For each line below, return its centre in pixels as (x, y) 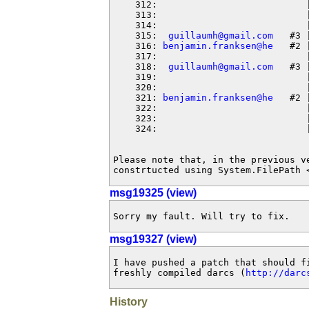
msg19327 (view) (153, 239)
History (129, 302)
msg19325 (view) (153, 193)
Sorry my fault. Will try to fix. (201, 216)
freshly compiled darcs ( (179, 273)
